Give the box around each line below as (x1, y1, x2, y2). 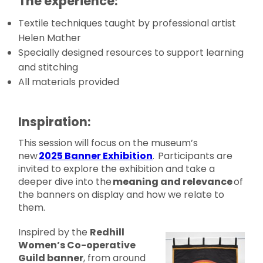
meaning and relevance (113, 175, 233, 188)
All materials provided (18, 75, 120, 89)
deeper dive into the (18, 175, 113, 188)
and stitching (18, 60, 79, 74)
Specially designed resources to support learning (18, 46, 244, 59)
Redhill (90, 225, 125, 239)
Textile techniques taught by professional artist (18, 16, 237, 30)
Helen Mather (18, 31, 82, 45)
